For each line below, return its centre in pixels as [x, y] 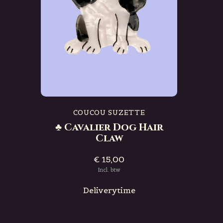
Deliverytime [109, 190]
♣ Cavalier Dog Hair [109, 127]
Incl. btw [109, 169]
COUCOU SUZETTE [109, 112]
